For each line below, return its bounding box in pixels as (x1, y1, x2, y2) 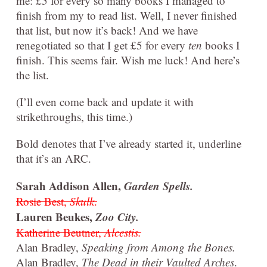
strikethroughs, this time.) (16, 109, 132, 125)
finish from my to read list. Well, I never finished (16, 8, 237, 23)
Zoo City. (95, 209, 139, 225)
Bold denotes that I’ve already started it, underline (16, 136, 241, 151)
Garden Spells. (124, 178, 193, 194)
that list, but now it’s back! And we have (16, 23, 198, 38)
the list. (16, 67, 49, 83)
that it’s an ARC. (16, 151, 91, 166)
